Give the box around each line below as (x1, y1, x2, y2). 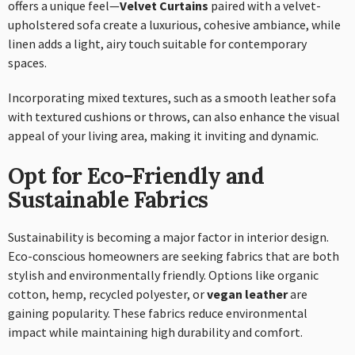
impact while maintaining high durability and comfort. (8, 323, 303, 340)
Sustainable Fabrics (8, 185, 208, 214)
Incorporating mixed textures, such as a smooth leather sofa (8, 89, 336, 105)
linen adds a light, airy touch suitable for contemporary (8, 35, 307, 52)
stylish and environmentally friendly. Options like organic (8, 266, 319, 283)
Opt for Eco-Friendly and (8, 161, 265, 190)
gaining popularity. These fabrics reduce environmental (8, 304, 307, 321)
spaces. (8, 54, 47, 71)
